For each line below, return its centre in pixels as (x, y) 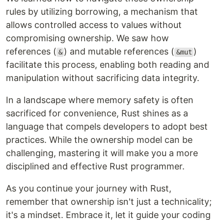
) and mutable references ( (119, 52)
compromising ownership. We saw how (87, 38)
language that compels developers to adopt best (107, 127)
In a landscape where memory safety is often (100, 100)
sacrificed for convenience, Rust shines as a (97, 113)
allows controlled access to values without (94, 25)
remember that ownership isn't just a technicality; (109, 202)
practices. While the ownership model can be (99, 140)
